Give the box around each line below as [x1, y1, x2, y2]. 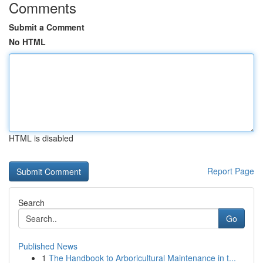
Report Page [207, 165, 254, 177]
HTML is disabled [9, 132, 73, 144]
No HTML [9, 36, 46, 48]
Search [18, 197, 45, 208]
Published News [18, 240, 77, 252]
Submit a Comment [9, 21, 85, 33]
